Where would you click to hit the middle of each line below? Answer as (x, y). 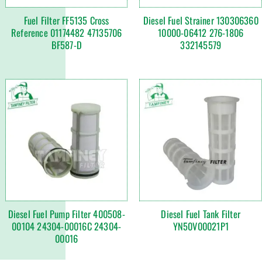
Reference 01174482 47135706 (67, 32)
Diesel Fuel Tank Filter (201, 214)
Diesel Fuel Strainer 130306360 (201, 20)
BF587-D (66, 44)
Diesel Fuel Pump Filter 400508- (66, 214)
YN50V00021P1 (201, 226)
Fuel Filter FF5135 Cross (66, 20)
